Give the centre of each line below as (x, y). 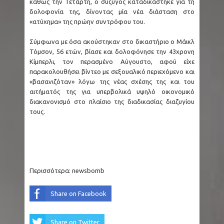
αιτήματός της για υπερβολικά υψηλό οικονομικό (112, 91)
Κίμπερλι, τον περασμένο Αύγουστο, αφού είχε (112, 61)
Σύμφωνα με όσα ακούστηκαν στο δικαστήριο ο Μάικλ (112, 41)
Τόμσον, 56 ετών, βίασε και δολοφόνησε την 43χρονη (112, 51)
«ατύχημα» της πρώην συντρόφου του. (87, 22)
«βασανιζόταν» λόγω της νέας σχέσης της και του (112, 81)
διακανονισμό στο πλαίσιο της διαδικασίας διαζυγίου (112, 101)
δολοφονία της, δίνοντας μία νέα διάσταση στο (112, 12)
